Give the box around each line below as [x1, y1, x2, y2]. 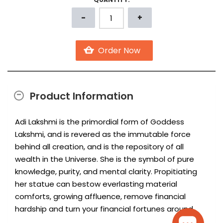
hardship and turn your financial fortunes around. [15, 203, 195, 214]
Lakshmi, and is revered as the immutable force [15, 128, 191, 139]
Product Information [30, 89, 133, 103]
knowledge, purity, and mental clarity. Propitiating [15, 166, 197, 177]
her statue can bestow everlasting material [15, 178, 177, 189]
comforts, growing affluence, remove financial [15, 191, 186, 202]
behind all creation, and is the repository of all [15, 141, 184, 152]
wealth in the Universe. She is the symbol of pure [15, 153, 194, 164]
